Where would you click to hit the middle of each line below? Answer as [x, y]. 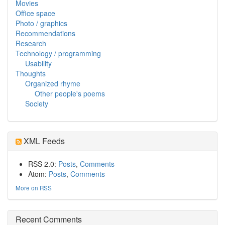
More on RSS [34, 187]
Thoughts [31, 73]
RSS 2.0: [43, 163]
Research [31, 43]
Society [37, 103]
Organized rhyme [53, 83]
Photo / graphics [41, 23]
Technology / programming [58, 53]
